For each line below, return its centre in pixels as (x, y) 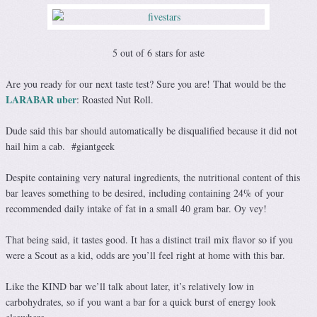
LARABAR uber (41, 99)
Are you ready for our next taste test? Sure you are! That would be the (146, 83)
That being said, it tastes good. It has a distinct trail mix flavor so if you (149, 239)
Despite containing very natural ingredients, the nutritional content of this (153, 177)
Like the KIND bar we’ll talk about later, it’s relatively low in (130, 286)
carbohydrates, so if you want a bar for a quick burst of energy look (141, 301)
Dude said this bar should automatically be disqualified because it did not (151, 130)
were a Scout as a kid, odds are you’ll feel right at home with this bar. (145, 255)
